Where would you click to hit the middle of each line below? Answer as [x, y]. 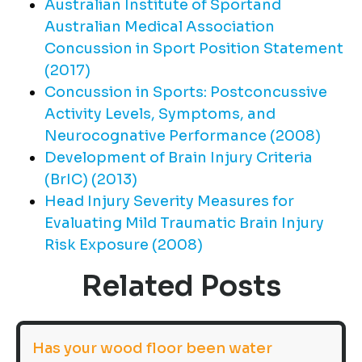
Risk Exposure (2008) [124, 245]
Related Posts [181, 286]
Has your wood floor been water [152, 349]
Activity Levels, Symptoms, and [160, 114]
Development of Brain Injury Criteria [179, 158]
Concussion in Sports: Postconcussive [186, 93]
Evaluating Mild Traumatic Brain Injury [184, 223]
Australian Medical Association [160, 27]
